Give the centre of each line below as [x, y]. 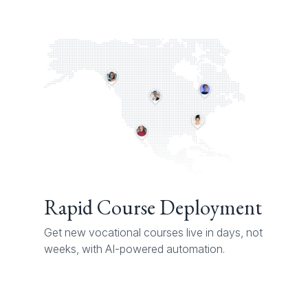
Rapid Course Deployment [153, 208]
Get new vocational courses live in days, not [153, 233]
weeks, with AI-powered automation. [134, 249]
